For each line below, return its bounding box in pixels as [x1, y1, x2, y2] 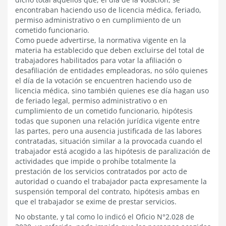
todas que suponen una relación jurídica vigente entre [15, 116, 200, 126]
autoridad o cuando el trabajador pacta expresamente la [15, 177, 207, 186]
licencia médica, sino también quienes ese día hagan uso [15, 86, 209, 95]
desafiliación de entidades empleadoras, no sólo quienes [15, 66, 208, 75]
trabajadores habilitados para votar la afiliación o [15, 55, 182, 65]
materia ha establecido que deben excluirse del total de [15, 45, 204, 55]
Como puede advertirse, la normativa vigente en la [15, 35, 186, 45]
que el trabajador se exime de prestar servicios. [15, 197, 177, 206]
